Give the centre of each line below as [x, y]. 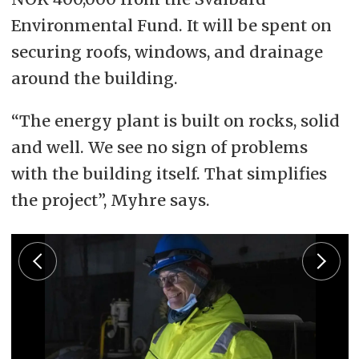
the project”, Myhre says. [110, 200]
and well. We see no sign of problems [159, 147]
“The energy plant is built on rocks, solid [175, 121]
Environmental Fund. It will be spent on [171, 26]
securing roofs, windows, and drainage [167, 52]
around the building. [94, 79]
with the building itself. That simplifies [169, 174]
